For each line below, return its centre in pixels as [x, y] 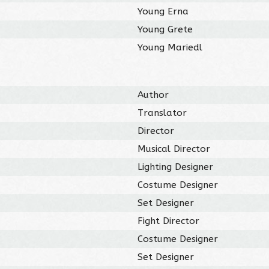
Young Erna [163, 11]
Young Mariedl [170, 47]
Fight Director [169, 221]
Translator [162, 113]
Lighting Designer [176, 167]
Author [153, 95]
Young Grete [165, 29]
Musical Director [174, 149]
